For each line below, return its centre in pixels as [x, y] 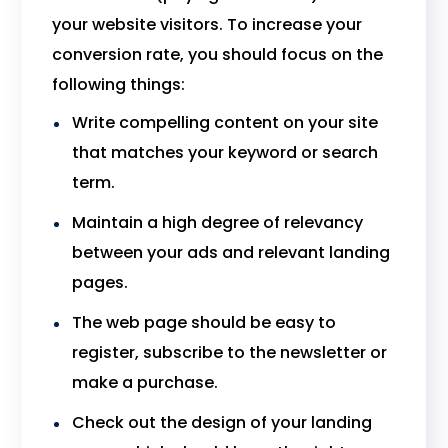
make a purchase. [145, 382]
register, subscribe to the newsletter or [230, 352]
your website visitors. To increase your [207, 24]
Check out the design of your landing [222, 422]
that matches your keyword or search [225, 152]
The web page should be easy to [204, 322]
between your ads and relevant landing [231, 252]
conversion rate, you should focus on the [218, 54]
